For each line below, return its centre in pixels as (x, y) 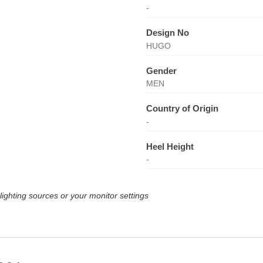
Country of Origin (182, 108)
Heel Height (170, 146)
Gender (161, 70)
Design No (167, 33)
